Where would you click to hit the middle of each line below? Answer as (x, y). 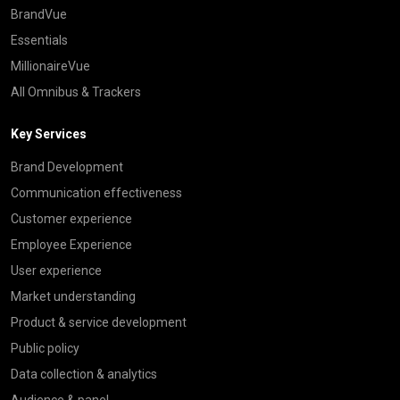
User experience (56, 270)
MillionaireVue (50, 66)
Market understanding (73, 296)
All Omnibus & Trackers (76, 92)
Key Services (49, 133)
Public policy (45, 348)
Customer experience (71, 218)
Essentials (39, 40)
